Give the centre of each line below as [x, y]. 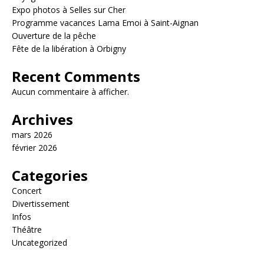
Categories [50, 175]
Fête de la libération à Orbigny [69, 48]
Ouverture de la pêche [54, 35]
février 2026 [34, 147]
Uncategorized [39, 242]
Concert [27, 190]
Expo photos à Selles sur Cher [69, 9]
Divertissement [41, 203]
